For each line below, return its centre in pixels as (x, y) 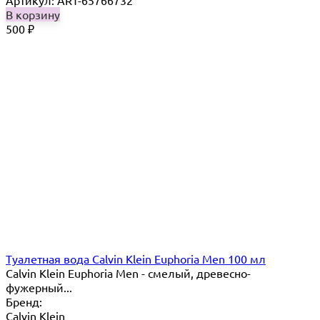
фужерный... (39, 287)
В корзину (33, 15)
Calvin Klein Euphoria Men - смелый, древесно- (128, 273)
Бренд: (24, 302)
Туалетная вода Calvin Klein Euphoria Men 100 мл (136, 259)
